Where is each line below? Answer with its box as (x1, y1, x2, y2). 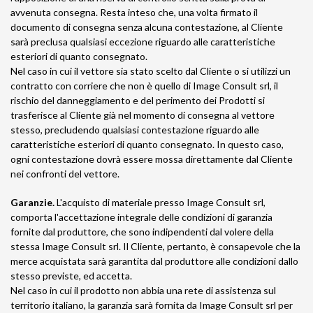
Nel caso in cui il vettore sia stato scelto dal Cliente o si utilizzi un (10, 65, 291, 77)
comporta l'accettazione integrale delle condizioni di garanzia (10, 211, 272, 223)
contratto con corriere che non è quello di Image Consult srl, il (10, 80, 278, 92)
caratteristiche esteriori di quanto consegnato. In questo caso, (10, 138, 284, 150)
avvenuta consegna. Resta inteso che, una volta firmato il (10, 6, 258, 18)
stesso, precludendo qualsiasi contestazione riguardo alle (10, 124, 259, 136)
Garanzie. (10, 196, 54, 208)
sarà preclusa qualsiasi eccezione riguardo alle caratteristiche (10, 36, 275, 48)
